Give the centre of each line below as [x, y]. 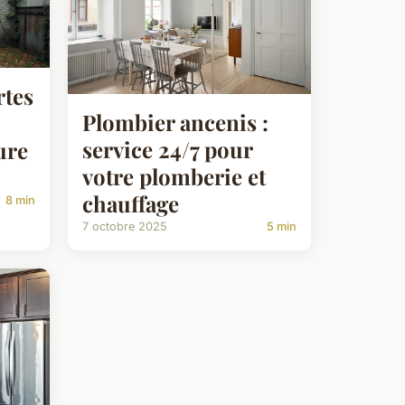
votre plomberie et [174, 176]
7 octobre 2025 [125, 226]
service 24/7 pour [167, 149]
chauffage [131, 203]
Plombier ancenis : [175, 122]
